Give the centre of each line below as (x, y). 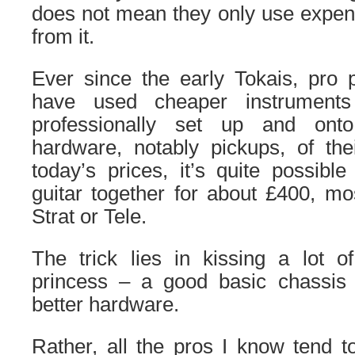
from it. (63, 36)
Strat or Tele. (89, 216)
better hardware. (105, 304)
